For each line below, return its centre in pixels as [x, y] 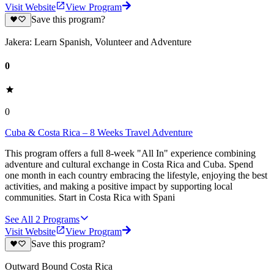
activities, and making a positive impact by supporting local [119, 187]
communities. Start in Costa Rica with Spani [90, 198]
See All [19, 220]
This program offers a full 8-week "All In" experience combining [130, 154]
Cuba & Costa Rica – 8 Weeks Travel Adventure [99, 133]
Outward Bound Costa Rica [59, 266]
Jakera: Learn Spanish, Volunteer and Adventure [98, 42]
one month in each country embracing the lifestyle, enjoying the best [136, 176]
